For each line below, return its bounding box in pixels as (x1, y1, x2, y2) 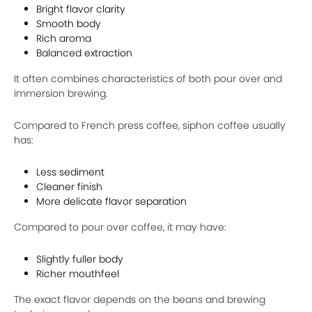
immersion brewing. (14, 86, 108, 100)
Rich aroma (36, 31, 91, 45)
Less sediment (36, 165, 104, 179)
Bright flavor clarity (36, 2, 125, 16)
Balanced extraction (36, 46, 132, 60)
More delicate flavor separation (36, 194, 187, 208)
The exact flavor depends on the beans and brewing (14, 292, 265, 306)
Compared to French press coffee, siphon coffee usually (14, 118, 286, 132)
